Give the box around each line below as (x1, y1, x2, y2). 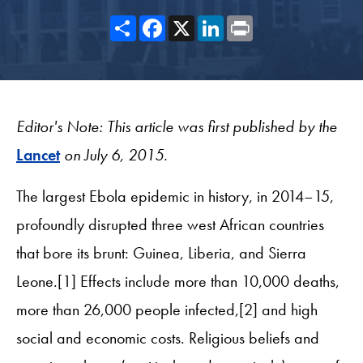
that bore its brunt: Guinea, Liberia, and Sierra (16, 241, 306, 263)
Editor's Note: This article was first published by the (16, 115, 337, 137)
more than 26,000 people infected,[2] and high (16, 298, 318, 320)
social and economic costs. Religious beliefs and (16, 327, 319, 348)
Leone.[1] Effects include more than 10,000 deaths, (16, 270, 340, 292)
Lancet (16, 143, 60, 165)
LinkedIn (224, 11, 283, 32)
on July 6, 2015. (64, 143, 172, 165)
